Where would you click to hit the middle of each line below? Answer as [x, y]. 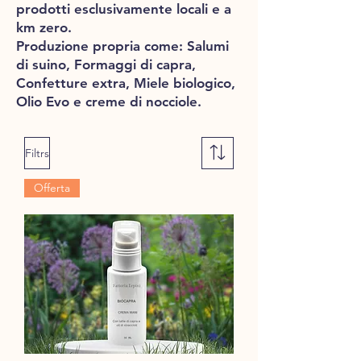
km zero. [44, 28]
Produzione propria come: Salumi [122, 46]
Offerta [52, 188]
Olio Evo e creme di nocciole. [109, 102]
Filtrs [37, 153]
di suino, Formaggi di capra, [106, 65]
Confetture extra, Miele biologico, [126, 83]
